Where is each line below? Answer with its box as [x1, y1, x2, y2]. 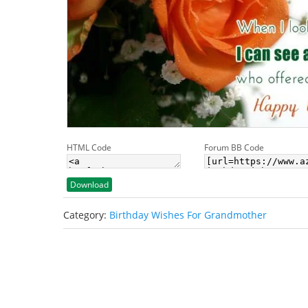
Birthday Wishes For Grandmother [109, 208, 267, 221]
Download [70, 179, 109, 190]
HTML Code [67, 142, 111, 153]
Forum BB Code [204, 142, 264, 153]
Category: [63, 208, 109, 221]
